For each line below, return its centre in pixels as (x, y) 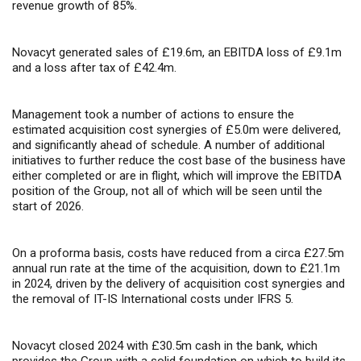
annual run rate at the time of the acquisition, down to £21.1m (176, 268)
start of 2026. (48, 206)
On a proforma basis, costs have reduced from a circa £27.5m (178, 253)
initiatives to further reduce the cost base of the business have (179, 160)
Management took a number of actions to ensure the (153, 114)
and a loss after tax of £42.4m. (94, 68)
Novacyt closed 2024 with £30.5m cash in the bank (147, 346)
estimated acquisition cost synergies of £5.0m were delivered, (176, 130)
